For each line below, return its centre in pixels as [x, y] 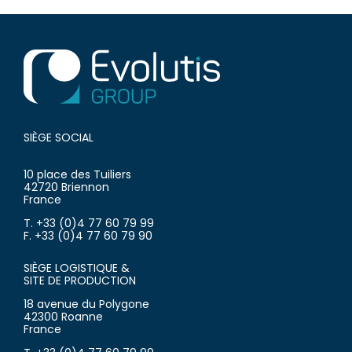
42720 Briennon [66, 187]
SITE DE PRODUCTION [80, 280]
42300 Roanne [63, 317]
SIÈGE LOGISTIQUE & [77, 268]
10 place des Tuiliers [77, 174]
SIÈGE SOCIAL [59, 138]
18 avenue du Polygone [86, 304]
